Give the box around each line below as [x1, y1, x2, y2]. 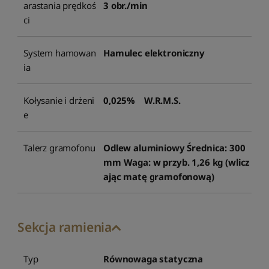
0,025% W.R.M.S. [103, 94, 181, 106]
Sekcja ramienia [17, 218, 112, 235]
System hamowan [23, 46, 96, 59]
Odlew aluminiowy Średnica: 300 [103, 141, 246, 154]
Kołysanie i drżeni [23, 94, 95, 106]
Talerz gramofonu [23, 141, 95, 154]
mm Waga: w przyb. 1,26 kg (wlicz [103, 156, 250, 168]
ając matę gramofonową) [103, 170, 214, 183]
